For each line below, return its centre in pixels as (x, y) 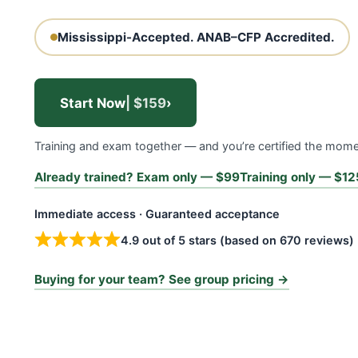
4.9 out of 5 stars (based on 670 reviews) (237, 240)
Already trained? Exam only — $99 (137, 177)
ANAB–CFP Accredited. (265, 37)
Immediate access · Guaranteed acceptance (157, 213)
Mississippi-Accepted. (125, 37)
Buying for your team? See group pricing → (162, 279)
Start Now (92, 103)
